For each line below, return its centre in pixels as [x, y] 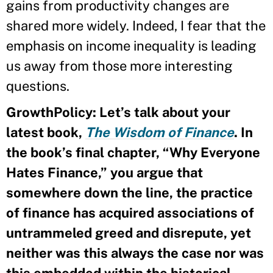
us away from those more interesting [119, 66]
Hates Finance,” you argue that [105, 172]
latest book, [46, 132]
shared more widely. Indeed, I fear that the [136, 25]
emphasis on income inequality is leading [131, 45]
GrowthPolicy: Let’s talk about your [118, 112]
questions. [38, 86]
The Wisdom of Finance [160, 132]
